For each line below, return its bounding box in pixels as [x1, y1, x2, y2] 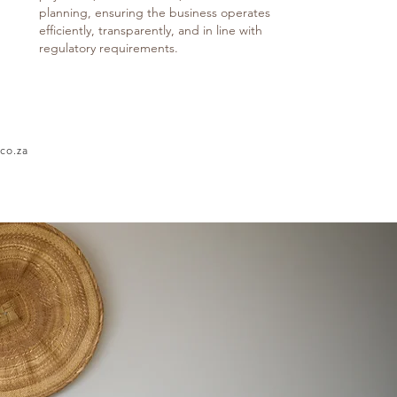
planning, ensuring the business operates [39, 4, 270, 20]
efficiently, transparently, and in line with [39, 22, 262, 38]
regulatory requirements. [39, 40, 178, 56]
